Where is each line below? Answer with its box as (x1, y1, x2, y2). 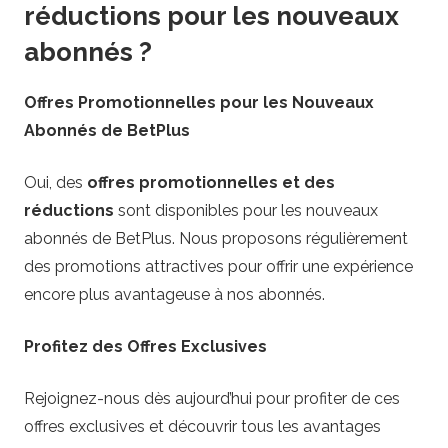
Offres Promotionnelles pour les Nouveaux (24, 93, 374, 113)
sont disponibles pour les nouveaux (114, 201, 378, 221)
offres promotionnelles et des (87, 173, 335, 193)
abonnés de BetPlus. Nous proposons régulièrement (24, 229, 408, 249)
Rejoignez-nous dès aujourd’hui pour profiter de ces (24, 389, 400, 409)
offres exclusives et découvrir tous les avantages (24, 417, 381, 437)
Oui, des (24, 173, 87, 193)
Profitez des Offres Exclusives (24, 337, 267, 357)
